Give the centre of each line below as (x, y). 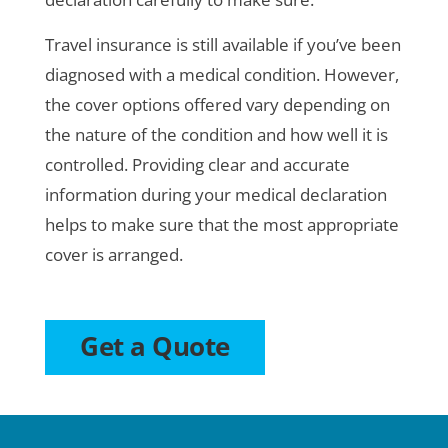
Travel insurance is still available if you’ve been (223, 45)
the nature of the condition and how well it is (216, 135)
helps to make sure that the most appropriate (222, 225)
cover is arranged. (114, 255)
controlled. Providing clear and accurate (197, 165)
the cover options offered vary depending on (217, 105)
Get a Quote (155, 346)
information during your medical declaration (216, 195)
